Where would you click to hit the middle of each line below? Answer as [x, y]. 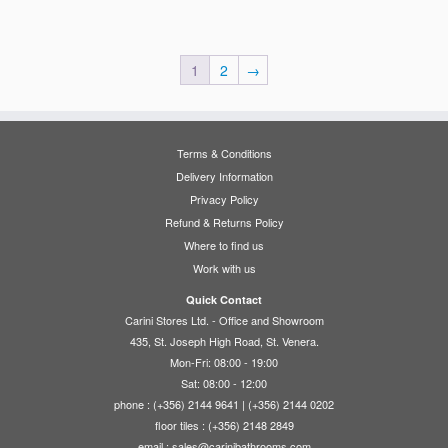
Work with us [224, 267]
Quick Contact [224, 299]
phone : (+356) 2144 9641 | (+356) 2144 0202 [224, 403]
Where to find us [224, 244]
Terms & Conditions [224, 152]
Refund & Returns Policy [224, 221]
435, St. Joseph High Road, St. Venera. [224, 340]
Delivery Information [224, 175]
